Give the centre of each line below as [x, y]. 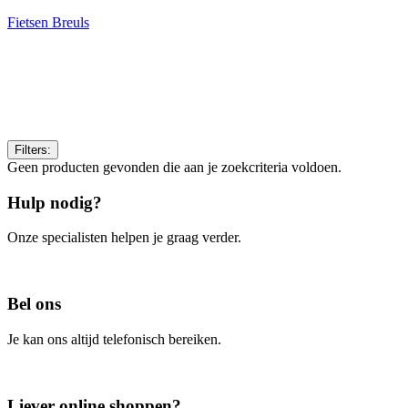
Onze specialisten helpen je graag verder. [124, 238]
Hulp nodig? [55, 202]
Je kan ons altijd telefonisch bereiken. [114, 339]
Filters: [33, 150]
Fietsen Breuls [48, 22]
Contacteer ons [50, 269]
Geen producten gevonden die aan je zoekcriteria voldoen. [174, 167]
